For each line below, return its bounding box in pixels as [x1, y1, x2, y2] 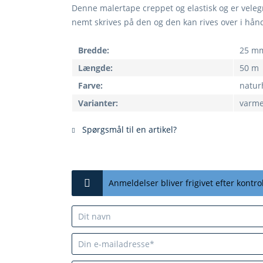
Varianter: [78, 97, 118, 109]
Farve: [78, 80, 103, 91]
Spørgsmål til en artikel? [80, 124, 177, 135]
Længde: [78, 62, 113, 73]
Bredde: [78, 45, 109, 56]
